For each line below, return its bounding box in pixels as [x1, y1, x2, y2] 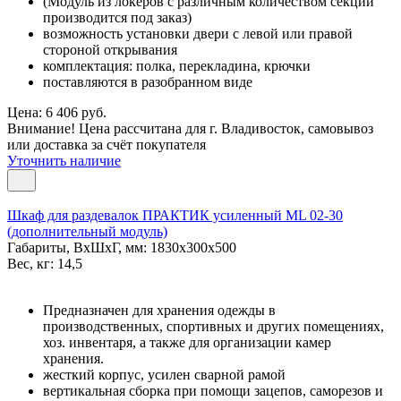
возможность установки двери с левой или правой [43, 25, 353, 41]
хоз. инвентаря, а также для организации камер [43, 334, 331, 350]
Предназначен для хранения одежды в [43, 302, 276, 318]
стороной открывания [43, 41, 177, 57]
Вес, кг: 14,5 [7, 255, 82, 271]
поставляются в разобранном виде [43, 73, 252, 90]
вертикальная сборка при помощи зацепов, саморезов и [43, 382, 383, 398]
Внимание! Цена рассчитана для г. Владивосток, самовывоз [7, 120, 373, 136]
